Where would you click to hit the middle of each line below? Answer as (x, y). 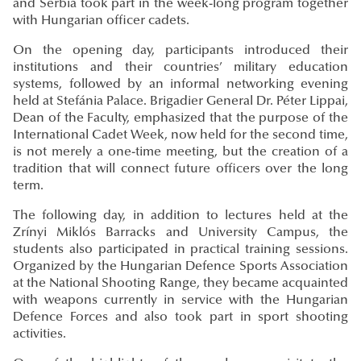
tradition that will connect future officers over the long (180, 170)
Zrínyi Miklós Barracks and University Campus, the (180, 233)
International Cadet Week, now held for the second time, (180, 136)
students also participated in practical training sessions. (180, 250)
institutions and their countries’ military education (180, 68)
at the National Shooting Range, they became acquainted (180, 284)
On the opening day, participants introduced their (180, 51)
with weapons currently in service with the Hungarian (180, 301)
